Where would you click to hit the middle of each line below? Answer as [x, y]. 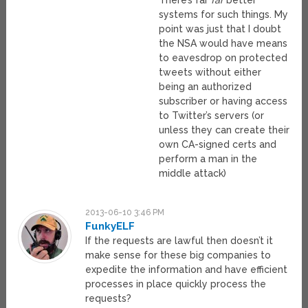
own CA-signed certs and [218, 144]
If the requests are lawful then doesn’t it [179, 240]
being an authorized [206, 86]
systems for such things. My [224, 14]
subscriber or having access [223, 101]
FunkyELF [110, 226]
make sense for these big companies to [178, 255]
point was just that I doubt [220, 29]
